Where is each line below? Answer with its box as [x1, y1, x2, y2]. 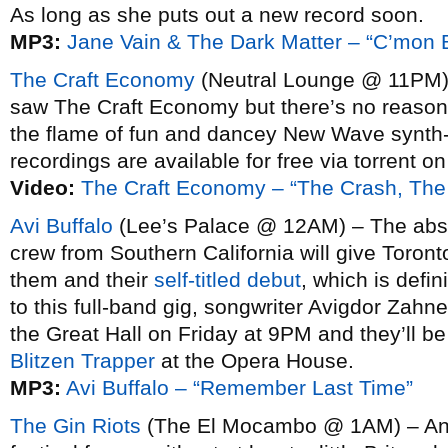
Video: [10, 176, 75, 199]
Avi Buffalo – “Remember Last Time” [66, 376, 413, 399]
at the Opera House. [155, 349, 354, 372]
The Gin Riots [10, 414, 141, 437]
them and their [10, 268, 154, 291]
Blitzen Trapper [10, 349, 155, 372]
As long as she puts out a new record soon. [10, 3, 424, 26]
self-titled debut [154, 268, 301, 291]
